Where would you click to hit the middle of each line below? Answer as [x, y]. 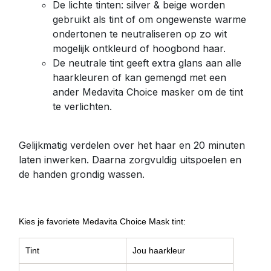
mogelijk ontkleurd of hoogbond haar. [139, 48]
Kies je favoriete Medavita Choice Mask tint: [103, 221]
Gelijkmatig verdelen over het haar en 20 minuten [132, 145]
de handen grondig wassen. [82, 174]
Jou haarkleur [159, 250]
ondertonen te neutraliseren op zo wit [140, 34]
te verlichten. [84, 106]
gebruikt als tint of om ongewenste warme [149, 19]
